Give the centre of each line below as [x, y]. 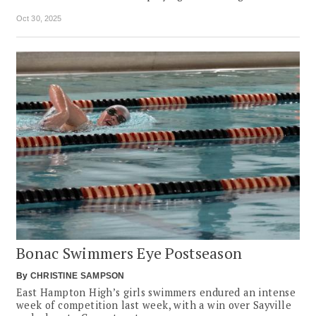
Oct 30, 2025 [39, 18]
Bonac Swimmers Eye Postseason [129, 253]
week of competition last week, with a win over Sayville [154, 305]
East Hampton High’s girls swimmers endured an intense [156, 292]
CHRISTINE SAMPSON [77, 275]
